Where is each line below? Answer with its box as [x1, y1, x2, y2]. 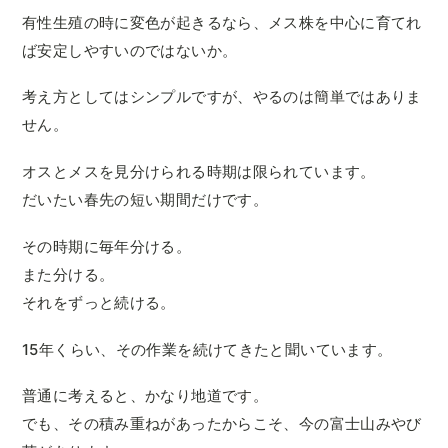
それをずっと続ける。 [22, 292, 176, 312]
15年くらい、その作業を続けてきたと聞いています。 [22, 339, 393, 359]
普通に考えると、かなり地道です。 [22, 386, 268, 406]
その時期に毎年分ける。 [22, 236, 192, 256]
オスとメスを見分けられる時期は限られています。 [22, 162, 376, 182]
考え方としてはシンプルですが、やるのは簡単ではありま [22, 87, 422, 107]
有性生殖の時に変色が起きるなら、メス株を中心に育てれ [22, 12, 422, 32]
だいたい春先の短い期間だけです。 [22, 190, 268, 210]
